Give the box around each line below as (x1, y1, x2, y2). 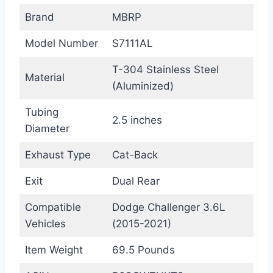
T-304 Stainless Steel (112, 63, 219, 76)
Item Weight (24, 243, 83, 256)
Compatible (24, 200, 81, 213)
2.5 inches (112, 113, 162, 126)
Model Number (24, 37, 98, 49)
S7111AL (112, 37, 153, 49)
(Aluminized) (112, 79, 174, 92)
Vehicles (24, 217, 66, 230)
